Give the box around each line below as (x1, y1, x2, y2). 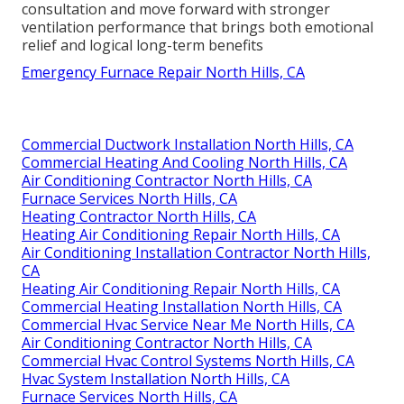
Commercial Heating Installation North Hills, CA (22, 296, 342, 317)
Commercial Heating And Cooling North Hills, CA (22, 151, 347, 172)
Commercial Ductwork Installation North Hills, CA (22, 133, 353, 154)
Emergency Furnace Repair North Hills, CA (22, 61, 305, 82)
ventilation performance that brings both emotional (22, 16, 373, 37)
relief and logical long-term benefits (22, 34, 263, 55)
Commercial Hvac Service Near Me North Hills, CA (22, 314, 354, 335)
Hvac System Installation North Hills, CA (22, 368, 289, 389)
